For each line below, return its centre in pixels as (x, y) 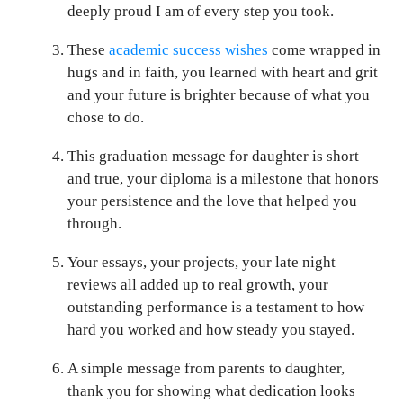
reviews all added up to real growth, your (198, 284)
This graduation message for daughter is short (213, 156)
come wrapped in (324, 49)
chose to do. (106, 117)
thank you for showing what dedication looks (211, 390)
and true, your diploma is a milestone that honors (223, 178)
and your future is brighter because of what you (219, 94)
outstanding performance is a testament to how (216, 307)
